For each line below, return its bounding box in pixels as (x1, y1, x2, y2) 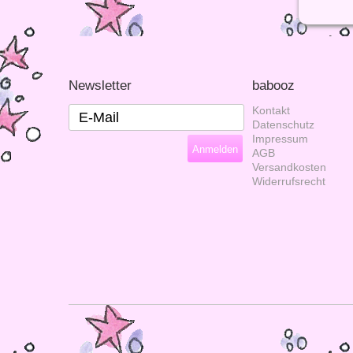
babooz (252, 77, 295, 93)
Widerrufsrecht (252, 175, 325, 188)
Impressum (252, 132, 308, 145)
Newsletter (69, 77, 132, 93)
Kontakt (252, 104, 290, 117)
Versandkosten (252, 161, 326, 173)
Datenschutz (252, 118, 314, 131)
